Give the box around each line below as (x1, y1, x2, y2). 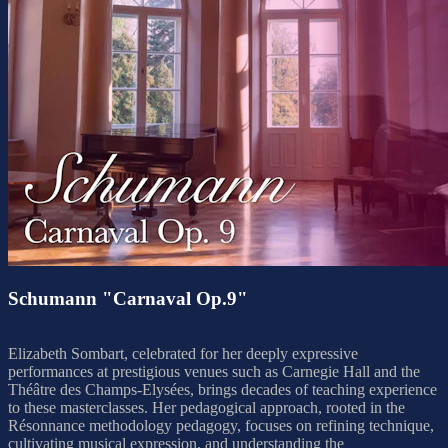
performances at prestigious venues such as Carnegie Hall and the (8, 363, 420, 381)
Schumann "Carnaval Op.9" (8, 288, 248, 310)
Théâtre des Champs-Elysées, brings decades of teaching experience (8, 381, 437, 399)
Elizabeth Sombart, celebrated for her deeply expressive (8, 345, 358, 363)
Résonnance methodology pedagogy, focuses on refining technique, (8, 417, 434, 435)
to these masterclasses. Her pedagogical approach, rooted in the (8, 399, 405, 417)
